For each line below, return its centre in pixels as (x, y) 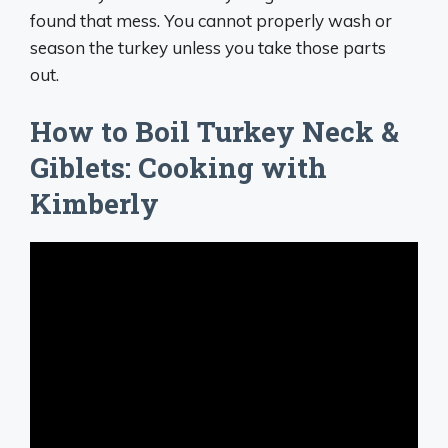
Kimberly (94, 203)
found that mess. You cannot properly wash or (211, 21)
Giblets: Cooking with (178, 167)
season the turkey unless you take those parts (208, 48)
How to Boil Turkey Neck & (214, 131)
